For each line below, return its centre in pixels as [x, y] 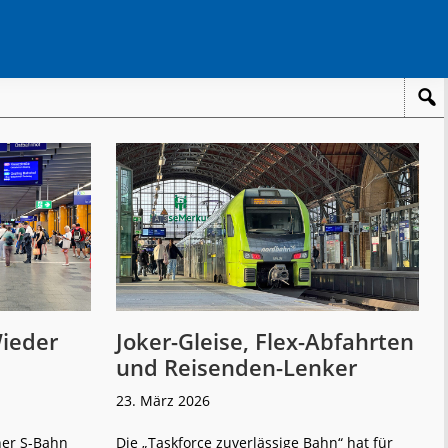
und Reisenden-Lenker [236, 366]
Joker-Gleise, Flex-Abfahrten [265, 340]
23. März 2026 [163, 400]
